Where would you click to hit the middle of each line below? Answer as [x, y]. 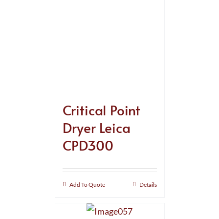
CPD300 [88, 145]
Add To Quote [87, 184]
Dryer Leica [96, 127]
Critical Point [101, 109]
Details [148, 184]
